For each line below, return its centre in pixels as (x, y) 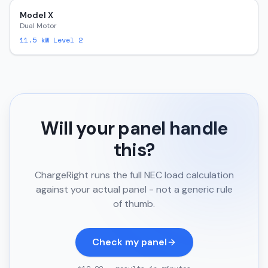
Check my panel (129, 242)
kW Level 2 (60, 40)
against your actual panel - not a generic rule (134, 189)
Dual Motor (38, 26)
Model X (36, 15)
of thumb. (134, 204)
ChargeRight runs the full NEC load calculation (134, 175)
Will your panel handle (134, 128)
